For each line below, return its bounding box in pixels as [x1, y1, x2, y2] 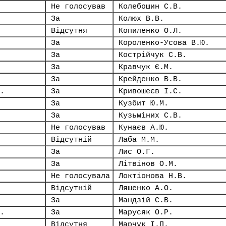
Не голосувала [51, 172, 110, 180]
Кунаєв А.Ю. [119, 124, 168, 132]
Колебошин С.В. [119, 3, 182, 11]
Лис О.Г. [119, 148, 155, 156]
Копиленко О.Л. [119, 27, 182, 35]
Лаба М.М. [119, 136, 159, 144]
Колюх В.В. [119, 15, 164, 23]
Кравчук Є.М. [119, 63, 173, 71]
